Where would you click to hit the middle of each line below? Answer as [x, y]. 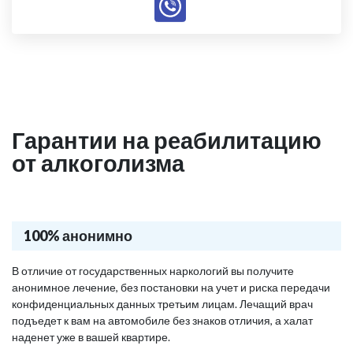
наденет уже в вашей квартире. [91, 337]
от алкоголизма [98, 163]
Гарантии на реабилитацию [167, 140]
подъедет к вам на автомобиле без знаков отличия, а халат [162, 320]
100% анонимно [78, 236]
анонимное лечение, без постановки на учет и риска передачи [171, 287]
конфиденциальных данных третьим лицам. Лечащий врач [162, 304]
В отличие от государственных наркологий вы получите [153, 271]
